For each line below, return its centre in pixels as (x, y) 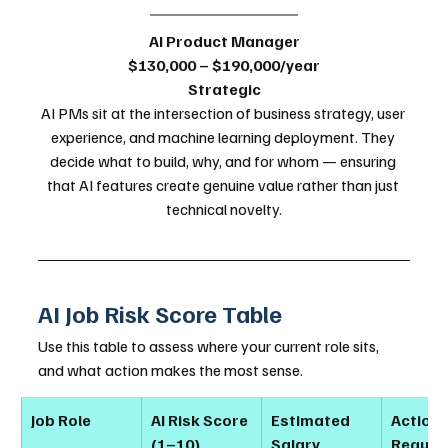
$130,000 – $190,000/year (224, 64)
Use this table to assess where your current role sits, (210, 345)
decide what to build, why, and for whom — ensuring (224, 160)
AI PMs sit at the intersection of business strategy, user (224, 112)
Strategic (224, 88)
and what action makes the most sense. (170, 369)
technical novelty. (224, 208)
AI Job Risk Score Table (160, 312)
